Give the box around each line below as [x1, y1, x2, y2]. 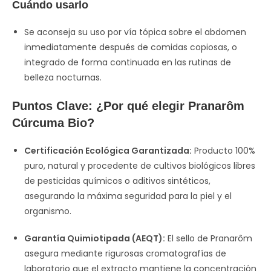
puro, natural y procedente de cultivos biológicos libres [24, 160, 255, 172]
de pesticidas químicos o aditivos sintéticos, [24, 175, 211, 187]
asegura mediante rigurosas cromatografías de [24, 247, 226, 260]
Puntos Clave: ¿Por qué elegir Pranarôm [12, 99, 244, 113]
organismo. [24, 205, 71, 217]
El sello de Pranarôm [165, 232, 252, 244]
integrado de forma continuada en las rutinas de [24, 56, 231, 68]
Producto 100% [192, 145, 255, 157]
